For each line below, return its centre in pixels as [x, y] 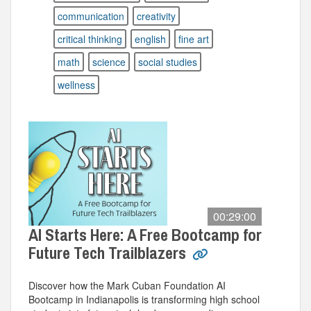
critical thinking [90, 39]
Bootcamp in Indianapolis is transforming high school [144, 299]
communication [91, 16]
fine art [194, 39]
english [150, 39]
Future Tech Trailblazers [109, 253]
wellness [76, 85]
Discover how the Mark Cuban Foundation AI [127, 285]
